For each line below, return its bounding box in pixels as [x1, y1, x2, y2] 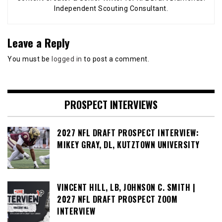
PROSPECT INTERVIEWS [64, 97, 158, 112]
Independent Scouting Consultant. [54, 4, 168, 13]
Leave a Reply [7, 34, 69, 51]
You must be [7, 55, 52, 63]
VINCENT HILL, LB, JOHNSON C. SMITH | [57, 181, 195, 193]
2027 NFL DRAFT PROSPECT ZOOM [57, 193, 177, 205]
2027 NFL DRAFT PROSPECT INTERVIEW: [57, 126, 199, 139]
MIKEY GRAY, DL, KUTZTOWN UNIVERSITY [57, 138, 200, 151]
